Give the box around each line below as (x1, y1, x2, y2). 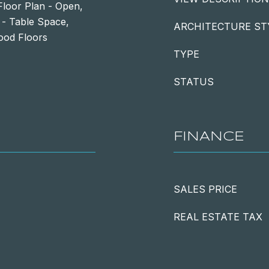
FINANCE (174, 130, 244, 144)
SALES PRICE (174, 183, 237, 195)
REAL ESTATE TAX (174, 211, 262, 223)
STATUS (174, 76, 214, 88)
